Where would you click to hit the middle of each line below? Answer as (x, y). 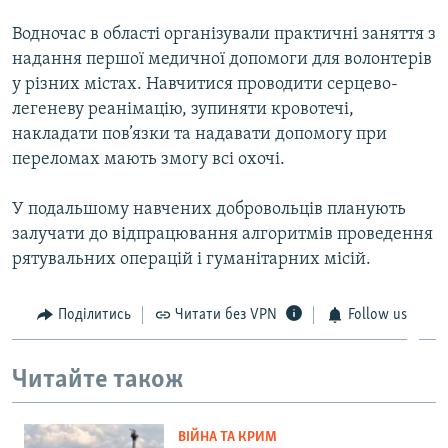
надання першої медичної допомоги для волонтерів (222, 59)
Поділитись (94, 314)
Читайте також (98, 381)
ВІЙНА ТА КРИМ (227, 437)
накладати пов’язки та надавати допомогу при (199, 134)
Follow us (377, 314)
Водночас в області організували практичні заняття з (224, 34)
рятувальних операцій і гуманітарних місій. (191, 259)
